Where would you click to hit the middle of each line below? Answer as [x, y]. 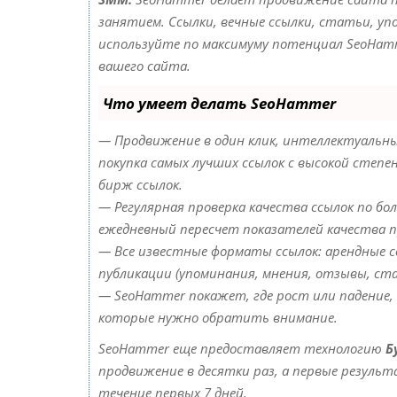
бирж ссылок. [140, 184]
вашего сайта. [144, 66]
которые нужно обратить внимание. [218, 317]
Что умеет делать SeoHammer [219, 103]
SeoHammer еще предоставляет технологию [242, 348]
